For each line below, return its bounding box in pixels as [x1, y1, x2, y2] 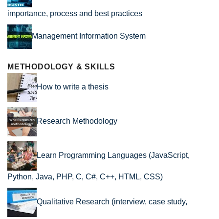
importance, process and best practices [7, 9, 142, 18]
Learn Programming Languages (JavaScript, [37, 151, 190, 160]
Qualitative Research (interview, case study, [37, 197, 187, 206]
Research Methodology [37, 117, 117, 126]
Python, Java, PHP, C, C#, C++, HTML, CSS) [7, 173, 163, 181]
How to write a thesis [37, 83, 109, 91]
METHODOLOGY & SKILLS [7, 63, 115, 71]
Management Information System [32, 32, 146, 41]
